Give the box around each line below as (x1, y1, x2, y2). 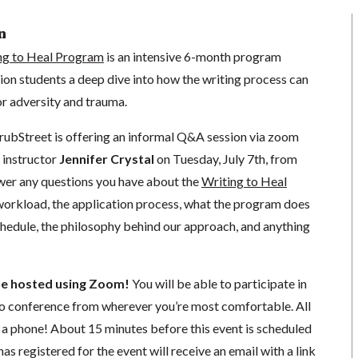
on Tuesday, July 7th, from (156, 150, 297, 166)
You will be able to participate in (129, 275, 307, 291)
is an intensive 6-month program (103, 48, 281, 64)
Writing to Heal (201, 173, 287, 189)
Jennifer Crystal (58, 150, 157, 166)
